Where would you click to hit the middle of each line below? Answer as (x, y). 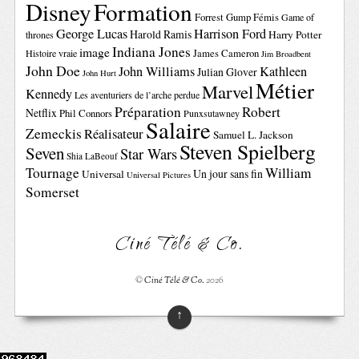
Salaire (179, 130)
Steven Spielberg (248, 152)
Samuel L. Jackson (254, 135)
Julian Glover (228, 72)
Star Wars (149, 154)
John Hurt (100, 73)
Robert (262, 112)
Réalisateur (114, 134)
